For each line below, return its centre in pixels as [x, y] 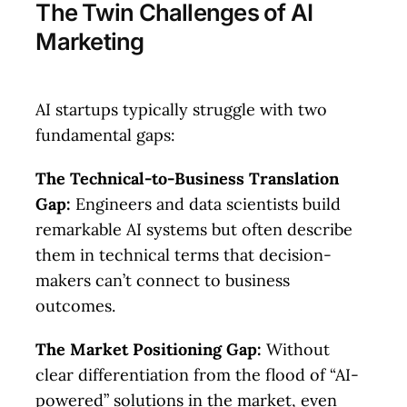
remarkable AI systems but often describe [194, 230]
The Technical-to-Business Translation [188, 179]
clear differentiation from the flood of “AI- [198, 375]
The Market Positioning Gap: [149, 350]
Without [296, 350]
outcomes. [76, 306]
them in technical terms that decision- [184, 255]
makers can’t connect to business [163, 281]
